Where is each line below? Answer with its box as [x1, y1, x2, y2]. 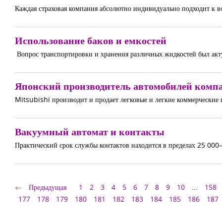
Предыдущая [29, 182, 66, 192]
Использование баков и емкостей [15, 34, 166, 47]
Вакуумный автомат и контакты [15, 125, 165, 138]
